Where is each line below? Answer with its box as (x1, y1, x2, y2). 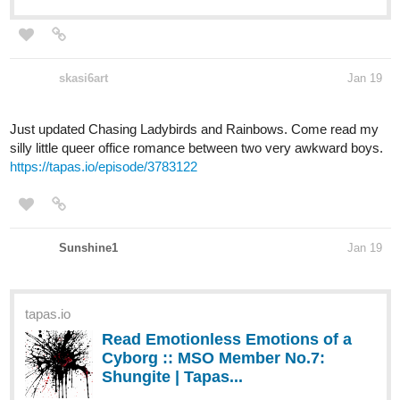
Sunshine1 (59, 241, 118, 255)
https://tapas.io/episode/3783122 (10, 159, 197, 175)
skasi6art (59, 71, 108, 86)
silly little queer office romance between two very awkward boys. (10, 140, 383, 156)
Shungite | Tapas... (102, 368, 243, 387)
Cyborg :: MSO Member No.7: (102, 349, 325, 368)
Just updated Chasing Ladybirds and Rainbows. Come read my (10, 121, 379, 137)
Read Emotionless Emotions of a (102, 330, 352, 349)
